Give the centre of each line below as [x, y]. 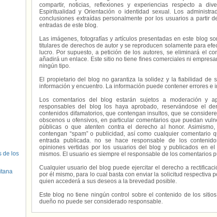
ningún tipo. [55, 66]
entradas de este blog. [69, 25]
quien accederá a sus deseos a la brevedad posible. [108, 181]
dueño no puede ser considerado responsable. [101, 201]
